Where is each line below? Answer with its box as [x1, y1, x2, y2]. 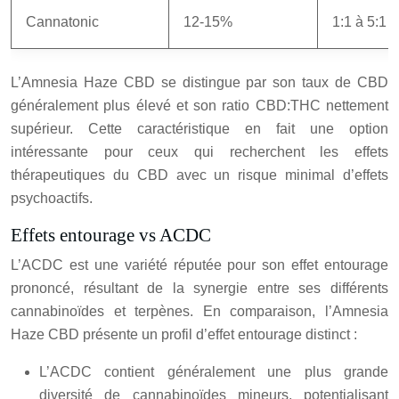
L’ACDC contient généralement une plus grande [39, 364, 388, 380]
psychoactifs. [11, 191, 93, 207]
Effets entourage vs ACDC [11, 224, 211, 247]
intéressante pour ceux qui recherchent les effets [11, 144, 388, 160]
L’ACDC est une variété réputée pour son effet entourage [11, 257, 388, 273]
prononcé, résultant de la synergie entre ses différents [11, 281, 388, 297]
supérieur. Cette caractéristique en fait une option [11, 121, 388, 137]
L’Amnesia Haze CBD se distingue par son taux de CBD [11, 75, 388, 91]
